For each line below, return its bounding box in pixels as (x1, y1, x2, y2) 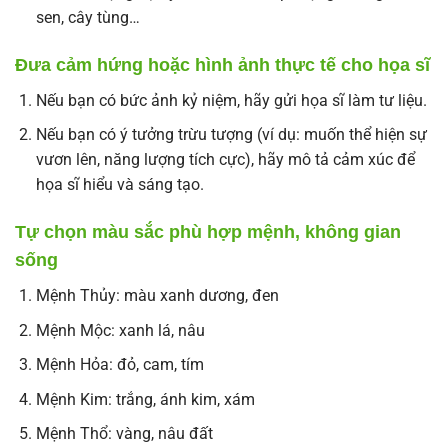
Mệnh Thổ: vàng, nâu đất (35, 424, 213, 444)
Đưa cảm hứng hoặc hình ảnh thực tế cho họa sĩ (15, 54, 430, 75)
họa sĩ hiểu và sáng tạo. (35, 175, 204, 195)
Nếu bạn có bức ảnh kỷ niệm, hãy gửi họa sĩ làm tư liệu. (35, 90, 427, 110)
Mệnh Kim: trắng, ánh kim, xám (35, 389, 255, 409)
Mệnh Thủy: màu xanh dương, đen (35, 286, 279, 306)
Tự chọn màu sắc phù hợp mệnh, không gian (15, 222, 401, 243)
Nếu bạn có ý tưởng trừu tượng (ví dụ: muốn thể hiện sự (35, 125, 427, 145)
